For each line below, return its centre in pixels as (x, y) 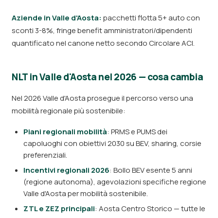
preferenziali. (45, 155)
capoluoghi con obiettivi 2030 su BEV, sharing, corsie (112, 143)
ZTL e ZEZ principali (59, 209)
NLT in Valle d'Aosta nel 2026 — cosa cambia (108, 77)
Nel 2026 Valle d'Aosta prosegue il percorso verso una (102, 98)
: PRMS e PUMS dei (137, 132)
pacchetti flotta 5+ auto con (151, 18)
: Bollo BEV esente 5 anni (151, 170)
